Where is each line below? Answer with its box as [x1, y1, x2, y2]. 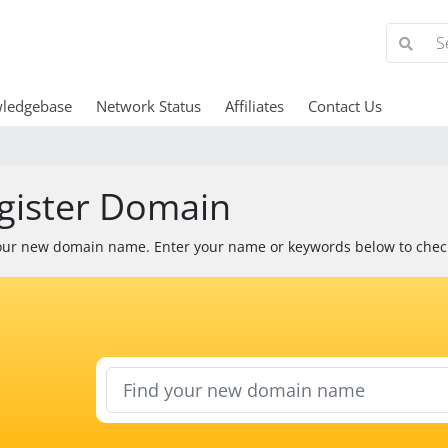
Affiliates [224, 96, 284, 116]
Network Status [95, 96, 201, 116]
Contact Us [307, 96, 382, 116]
